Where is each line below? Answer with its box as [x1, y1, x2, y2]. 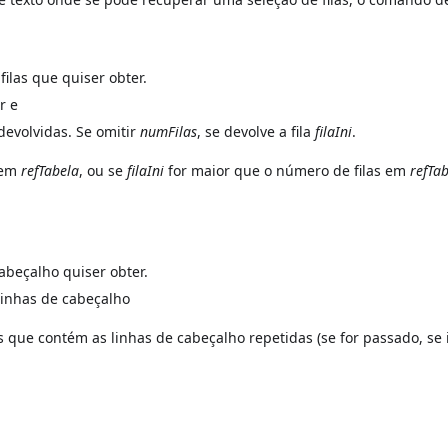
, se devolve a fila [197, 121, 316, 141]
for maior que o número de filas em [164, 160, 411, 180]
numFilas [140, 121, 198, 141]
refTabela [21, 160, 80, 180]
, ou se [79, 160, 128, 180]
